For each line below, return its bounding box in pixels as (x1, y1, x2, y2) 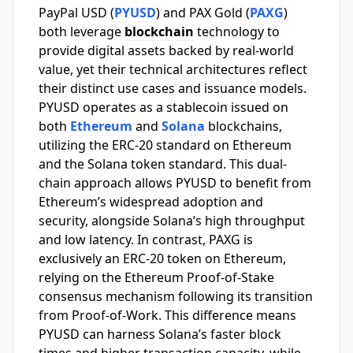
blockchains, (205, 117, 282, 136)
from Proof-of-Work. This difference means (39, 307, 296, 325)
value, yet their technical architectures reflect (39, 61, 307, 79)
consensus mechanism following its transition (39, 288, 313, 306)
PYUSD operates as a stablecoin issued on (39, 98, 288, 117)
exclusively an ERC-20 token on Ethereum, (39, 250, 286, 268)
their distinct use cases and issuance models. (39, 80, 307, 98)
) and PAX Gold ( (156, 4, 250, 22)
